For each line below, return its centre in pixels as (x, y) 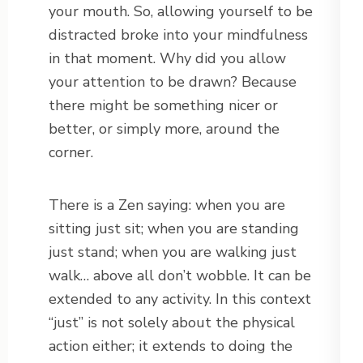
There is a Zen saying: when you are (167, 205)
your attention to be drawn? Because (173, 82)
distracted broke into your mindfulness (178, 35)
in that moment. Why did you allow (167, 59)
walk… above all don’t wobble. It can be (180, 276)
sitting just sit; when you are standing (174, 229)
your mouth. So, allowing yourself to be (181, 12)
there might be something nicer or (163, 106)
